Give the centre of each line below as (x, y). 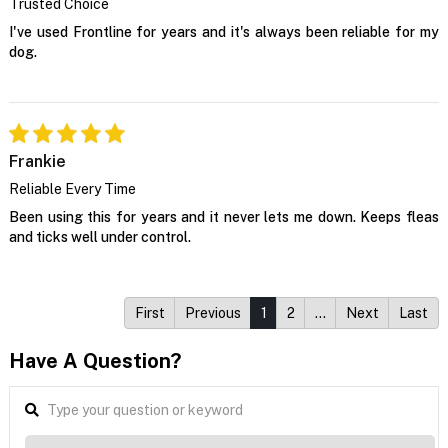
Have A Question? (94, 360)
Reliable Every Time (72, 188)
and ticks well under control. (99, 236)
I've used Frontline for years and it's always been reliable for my (224, 31)
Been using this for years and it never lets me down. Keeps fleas (224, 216)
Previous (213, 312)
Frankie (37, 161)
